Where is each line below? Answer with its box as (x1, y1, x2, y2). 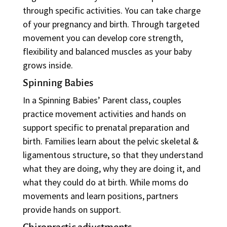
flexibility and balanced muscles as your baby (22, 46, 192, 57)
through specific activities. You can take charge (22, 5, 201, 16)
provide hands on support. (22, 204, 121, 215)
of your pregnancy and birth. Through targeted (22, 18, 200, 30)
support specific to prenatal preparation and (22, 122, 190, 133)
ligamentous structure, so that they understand (22, 149, 203, 161)
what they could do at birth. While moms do (22, 176, 188, 188)
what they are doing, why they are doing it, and (22, 163, 201, 174)
